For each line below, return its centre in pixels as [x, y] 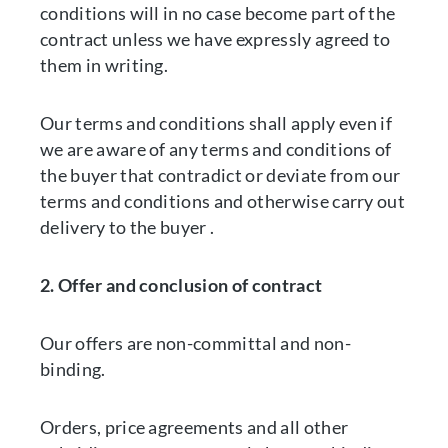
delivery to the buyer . [127, 227]
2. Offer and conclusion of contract [181, 285]
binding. [73, 369]
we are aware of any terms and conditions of [216, 149]
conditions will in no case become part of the [218, 13]
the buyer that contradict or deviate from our [220, 175]
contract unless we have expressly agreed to [215, 39]
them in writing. [104, 65]
